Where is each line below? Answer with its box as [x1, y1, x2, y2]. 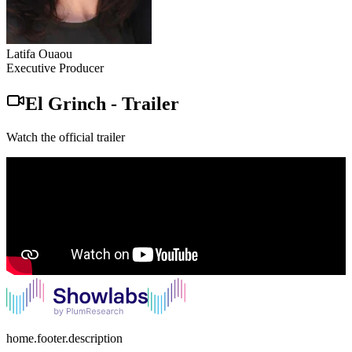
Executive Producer [6, 60, 104, 75]
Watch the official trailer [6, 130, 125, 144]
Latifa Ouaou [6, 46, 72, 60]
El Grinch [25, 93, 106, 114]
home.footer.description [6, 331, 123, 345]
